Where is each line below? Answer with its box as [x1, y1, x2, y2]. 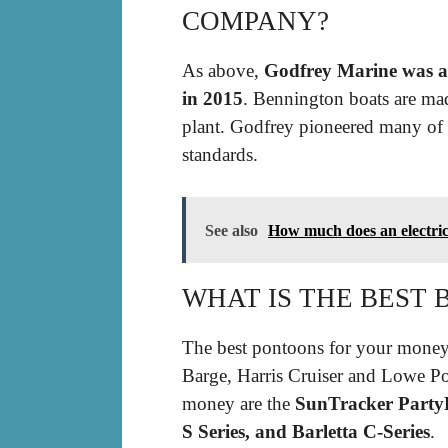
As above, [182, 59, 264, 81]
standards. [182, 143, 258, 165]
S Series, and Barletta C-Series [182, 421, 430, 443]
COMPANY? [182, 5, 329, 36]
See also [205, 222, 258, 240]
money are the [182, 393, 295, 415]
